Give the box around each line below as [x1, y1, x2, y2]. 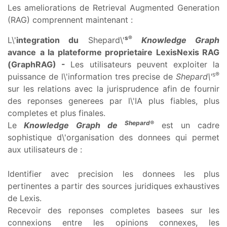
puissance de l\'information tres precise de [8, 71, 176, 82]
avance [8, 47, 36, 57]
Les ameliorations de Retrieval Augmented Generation [8, 2, 219, 13]
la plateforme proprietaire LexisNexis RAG [48, 47, 219, 57]
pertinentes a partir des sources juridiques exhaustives [8, 180, 219, 191]
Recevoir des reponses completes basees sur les [8, 205, 219, 215]
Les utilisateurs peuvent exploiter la [70, 59, 220, 69]
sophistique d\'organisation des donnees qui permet [8, 132, 219, 142]
